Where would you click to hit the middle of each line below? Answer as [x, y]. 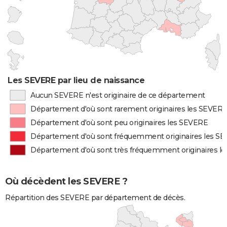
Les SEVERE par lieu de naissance [76, 80]
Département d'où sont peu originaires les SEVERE [119, 123]
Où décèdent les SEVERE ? [66, 182]
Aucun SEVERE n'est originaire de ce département [118, 95]
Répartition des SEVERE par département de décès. [95, 198]
